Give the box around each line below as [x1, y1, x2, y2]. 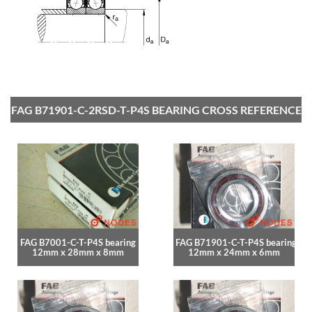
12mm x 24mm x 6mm [188, 246, 280, 258]
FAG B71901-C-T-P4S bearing [175, 236, 297, 248]
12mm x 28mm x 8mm [32, 246, 124, 258]
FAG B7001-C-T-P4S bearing [20, 236, 136, 248]
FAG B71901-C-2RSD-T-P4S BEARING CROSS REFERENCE [10, 102, 302, 116]
